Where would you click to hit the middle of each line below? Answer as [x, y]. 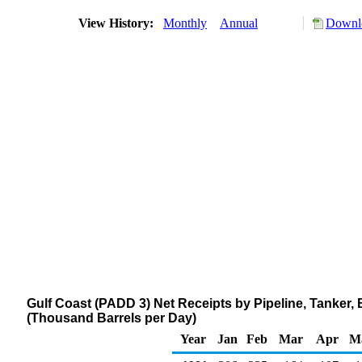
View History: [118, 23]
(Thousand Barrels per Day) [112, 318]
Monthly [185, 23]
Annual [239, 23]
